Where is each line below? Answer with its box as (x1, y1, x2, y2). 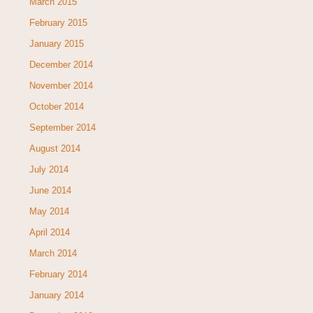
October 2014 (29, 101, 84, 112)
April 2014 (29, 226, 70, 238)
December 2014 (29, 59, 93, 70)
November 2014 (29, 80, 93, 91)
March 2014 (29, 247, 77, 259)
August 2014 (29, 143, 80, 154)
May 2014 (29, 205, 69, 217)
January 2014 (29, 289, 84, 300)
